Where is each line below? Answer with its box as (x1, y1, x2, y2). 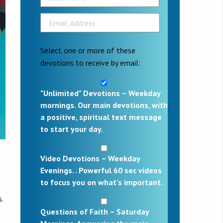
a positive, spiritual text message (40, 111, 162, 122)
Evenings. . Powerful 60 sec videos (40, 165, 162, 175)
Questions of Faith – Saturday (40, 206, 149, 217)
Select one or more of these (40, 45, 135, 55)
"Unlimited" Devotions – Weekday (40, 88, 160, 98)
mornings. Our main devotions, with (40, 100, 168, 110)
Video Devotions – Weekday (40, 153, 140, 163)
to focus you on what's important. (40, 177, 163, 187)
